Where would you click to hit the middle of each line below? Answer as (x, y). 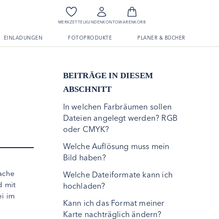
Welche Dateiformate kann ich (118, 175)
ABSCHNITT (87, 89)
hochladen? (84, 186)
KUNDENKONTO (102, 22)
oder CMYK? (86, 129)
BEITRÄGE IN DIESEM (108, 76)
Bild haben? (84, 157)
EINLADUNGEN (23, 38)
